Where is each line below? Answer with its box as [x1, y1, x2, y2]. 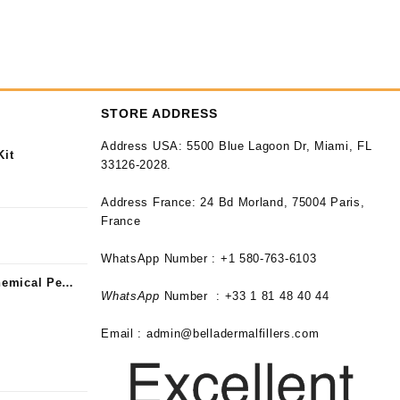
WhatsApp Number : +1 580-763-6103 [101, 252, 317, 265]
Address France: [101, 196, 196, 209]
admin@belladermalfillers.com [142, 327, 320, 340]
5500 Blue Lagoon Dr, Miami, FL [182, 139, 372, 153]
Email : [101, 327, 143, 340]
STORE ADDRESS [101, 106, 219, 121]
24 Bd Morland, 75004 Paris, [196, 196, 365, 209]
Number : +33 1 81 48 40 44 [159, 289, 329, 303]
